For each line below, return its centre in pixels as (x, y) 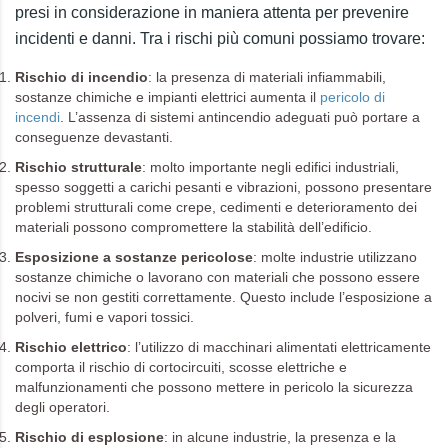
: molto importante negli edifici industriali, (270, 167)
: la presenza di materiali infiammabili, (267, 77)
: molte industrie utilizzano (335, 257)
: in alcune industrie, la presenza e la (280, 437)
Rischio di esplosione (89, 437)
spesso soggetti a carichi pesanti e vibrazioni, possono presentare (223, 187)
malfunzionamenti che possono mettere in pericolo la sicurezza (214, 387)
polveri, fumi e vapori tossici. (104, 317)
